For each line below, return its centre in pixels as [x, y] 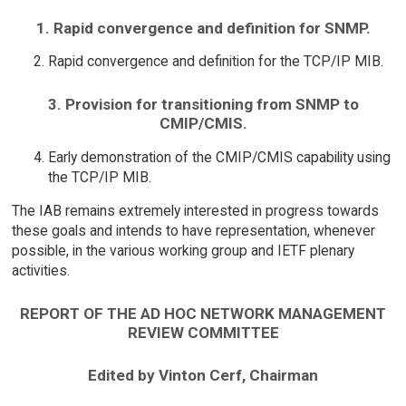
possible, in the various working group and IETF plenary [183, 251]
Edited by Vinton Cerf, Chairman [203, 375]
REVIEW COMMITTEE [203, 333]
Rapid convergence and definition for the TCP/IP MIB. [215, 62]
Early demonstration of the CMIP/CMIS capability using [219, 157]
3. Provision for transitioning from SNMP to [203, 105]
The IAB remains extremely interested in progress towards [195, 211]
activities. [40, 271]
